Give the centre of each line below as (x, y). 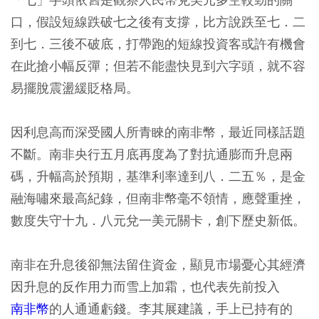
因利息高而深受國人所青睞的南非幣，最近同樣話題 (158, 132)
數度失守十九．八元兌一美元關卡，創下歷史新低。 (158, 221)
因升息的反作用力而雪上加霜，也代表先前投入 (145, 287)
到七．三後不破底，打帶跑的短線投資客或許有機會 (158, 44)
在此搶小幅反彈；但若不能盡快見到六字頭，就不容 (158, 66)
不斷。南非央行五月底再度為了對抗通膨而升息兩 (152, 155)
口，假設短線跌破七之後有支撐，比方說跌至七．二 (158, 22)
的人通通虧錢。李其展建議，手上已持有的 (171, 309)
